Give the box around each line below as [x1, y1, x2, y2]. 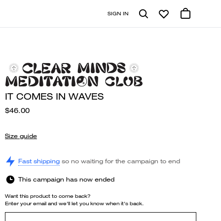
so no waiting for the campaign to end [62, 157, 180, 165]
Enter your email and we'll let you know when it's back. [5, 200, 144, 207]
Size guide [5, 132, 37, 140]
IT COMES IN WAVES [5, 91, 104, 102]
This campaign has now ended [18, 175, 114, 184]
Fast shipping [18, 157, 60, 165]
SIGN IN [108, 10, 129, 17]
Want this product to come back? [5, 193, 91, 199]
